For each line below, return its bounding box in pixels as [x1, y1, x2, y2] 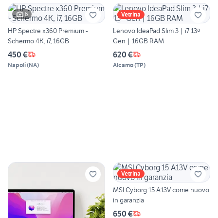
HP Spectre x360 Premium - [8, 26, 88, 35]
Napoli [8, 61, 26, 69]
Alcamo [113, 61, 133, 69]
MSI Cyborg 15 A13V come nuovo [113, 185, 209, 194]
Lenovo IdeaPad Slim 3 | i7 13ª [113, 26, 200, 35]
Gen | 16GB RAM [113, 36, 164, 45]
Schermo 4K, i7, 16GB [8, 36, 69, 45]
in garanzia [113, 195, 144, 204]
